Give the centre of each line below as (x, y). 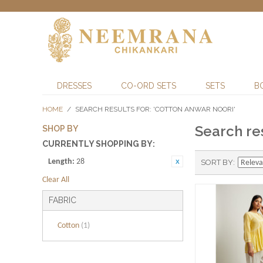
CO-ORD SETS (149, 86)
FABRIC (63, 200)
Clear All (56, 180)
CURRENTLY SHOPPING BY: (99, 144)
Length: (61, 162)
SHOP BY (60, 129)
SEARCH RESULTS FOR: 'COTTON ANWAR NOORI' (155, 109)
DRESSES (74, 86)
